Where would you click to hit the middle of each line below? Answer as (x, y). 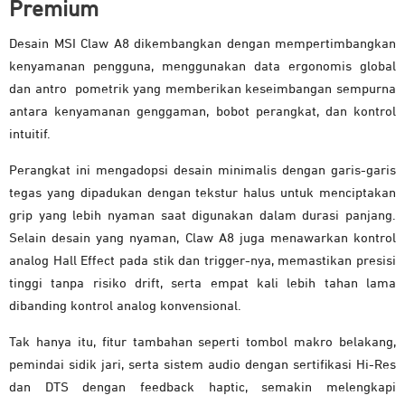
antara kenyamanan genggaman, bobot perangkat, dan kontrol (202, 112)
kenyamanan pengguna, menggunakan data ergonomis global (202, 67)
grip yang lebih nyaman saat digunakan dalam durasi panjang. (202, 216)
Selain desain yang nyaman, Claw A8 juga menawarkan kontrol (202, 239)
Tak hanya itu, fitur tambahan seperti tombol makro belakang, (202, 343)
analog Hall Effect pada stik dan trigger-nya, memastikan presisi (202, 261)
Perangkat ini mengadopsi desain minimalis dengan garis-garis (202, 171)
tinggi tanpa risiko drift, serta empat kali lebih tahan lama (202, 284)
